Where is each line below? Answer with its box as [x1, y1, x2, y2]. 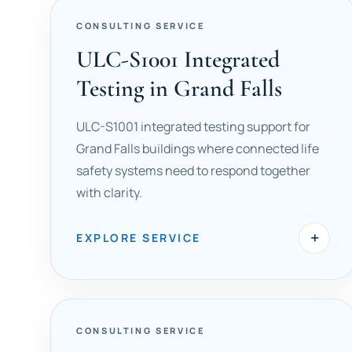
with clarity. [76, 184, 142, 201]
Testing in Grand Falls [76, 74, 282, 103]
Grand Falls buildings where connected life [76, 140, 319, 157]
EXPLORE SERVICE [76, 230, 201, 245]
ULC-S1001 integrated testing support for [76, 118, 310, 135]
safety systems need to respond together [76, 162, 310, 179]
